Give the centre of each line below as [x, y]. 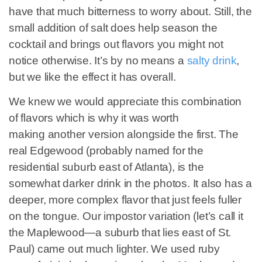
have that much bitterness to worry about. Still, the [130, 11]
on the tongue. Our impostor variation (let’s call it [126, 216]
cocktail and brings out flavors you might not [116, 44]
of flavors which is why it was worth [94, 118]
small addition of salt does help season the [113, 27]
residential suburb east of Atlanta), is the [106, 167]
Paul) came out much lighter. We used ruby [114, 249]
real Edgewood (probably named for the [106, 151]
